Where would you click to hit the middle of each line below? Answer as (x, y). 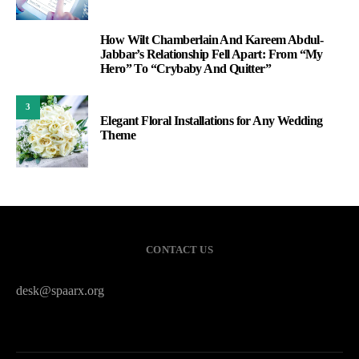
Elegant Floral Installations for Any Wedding (212, 120)
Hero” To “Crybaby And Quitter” (186, 68)
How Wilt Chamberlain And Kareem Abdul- (212, 39)
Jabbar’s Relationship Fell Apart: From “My (212, 54)
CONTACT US (179, 249)
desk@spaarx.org (60, 290)
